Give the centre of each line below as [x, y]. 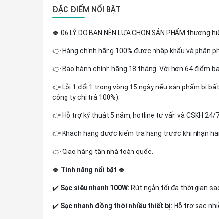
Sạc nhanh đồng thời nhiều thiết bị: [116, 206]
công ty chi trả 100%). [86, 97]
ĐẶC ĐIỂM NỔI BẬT [87, 10]
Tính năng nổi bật [89, 170]
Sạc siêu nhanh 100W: [95, 188]
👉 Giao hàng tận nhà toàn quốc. [103, 152]
